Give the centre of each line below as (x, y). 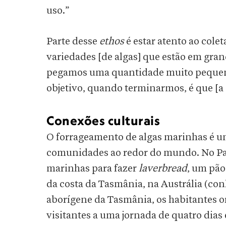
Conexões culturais (103, 121)
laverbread (163, 169)
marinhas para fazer (93, 169)
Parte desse (73, 42)
